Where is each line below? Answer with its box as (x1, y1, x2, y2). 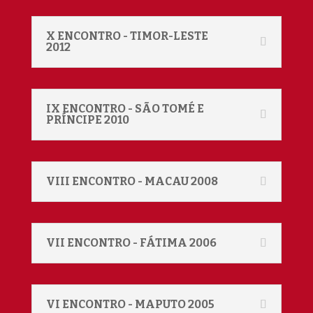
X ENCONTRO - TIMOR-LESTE (45, 29, 208, 43)
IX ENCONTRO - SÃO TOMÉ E (45, 102, 204, 115)
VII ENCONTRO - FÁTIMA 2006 (45, 236, 217, 249)
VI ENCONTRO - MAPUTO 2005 (45, 298, 214, 311)
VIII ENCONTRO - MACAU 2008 (45, 175, 218, 188)
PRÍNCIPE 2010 (45, 113, 129, 126)
